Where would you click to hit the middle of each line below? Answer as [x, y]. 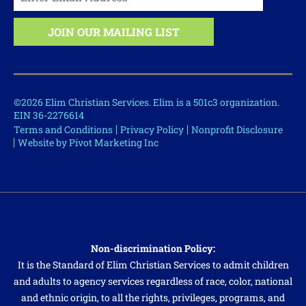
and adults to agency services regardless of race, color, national [153, 281]
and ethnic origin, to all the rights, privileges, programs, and [153, 297]
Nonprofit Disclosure [237, 129]
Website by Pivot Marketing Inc [88, 142]
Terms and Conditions [63, 129]
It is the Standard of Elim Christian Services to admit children [153, 264]
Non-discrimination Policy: [153, 248]
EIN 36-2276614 [49, 115]
